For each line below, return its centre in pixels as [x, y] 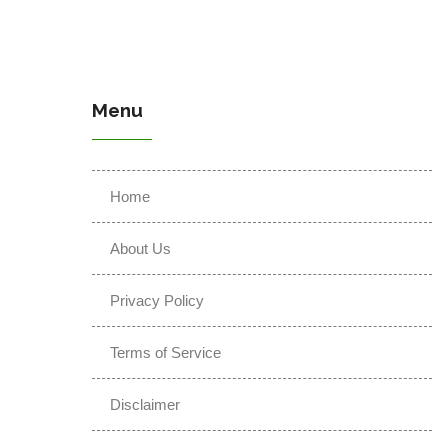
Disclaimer [145, 404]
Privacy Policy [157, 300]
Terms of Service [165, 352]
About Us [140, 248]
